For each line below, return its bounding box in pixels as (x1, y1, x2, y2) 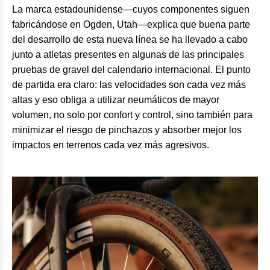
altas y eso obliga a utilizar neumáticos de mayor (12, 95, 219, 105)
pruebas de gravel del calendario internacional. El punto (12, 64, 251, 75)
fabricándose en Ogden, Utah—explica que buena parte (12, 19, 250, 30)
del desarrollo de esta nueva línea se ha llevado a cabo (12, 34, 248, 45)
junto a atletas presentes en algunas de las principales (12, 49, 244, 60)
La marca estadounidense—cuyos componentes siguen (12, 4, 250, 15)
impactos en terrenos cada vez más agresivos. (12, 140, 209, 151)
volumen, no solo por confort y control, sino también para (12, 110, 253, 121)
